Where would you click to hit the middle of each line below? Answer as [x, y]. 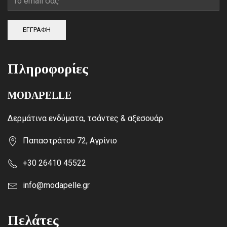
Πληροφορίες [48, 69]
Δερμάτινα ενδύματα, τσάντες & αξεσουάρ [85, 118]
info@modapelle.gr [56, 185]
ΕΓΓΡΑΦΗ [37, 30]
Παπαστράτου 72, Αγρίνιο [70, 141]
